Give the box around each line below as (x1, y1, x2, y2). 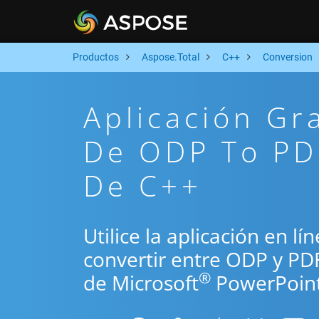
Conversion (263, 51, 313, 63)
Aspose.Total (142, 51, 199, 63)
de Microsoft (83, 269, 199, 296)
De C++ (83, 166, 202, 205)
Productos (73, 51, 119, 63)
